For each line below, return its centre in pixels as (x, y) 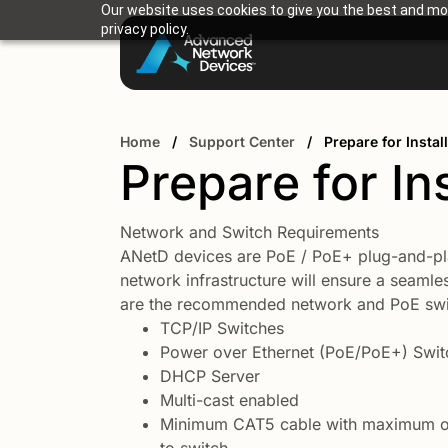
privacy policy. (144, 29)
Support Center (242, 141)
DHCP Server (210, 376)
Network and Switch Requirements (249, 232)
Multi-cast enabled (229, 400)
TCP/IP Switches (222, 328)
